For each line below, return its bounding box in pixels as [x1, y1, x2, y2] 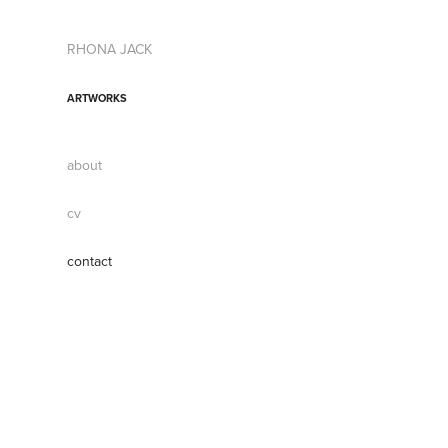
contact [67, 251, 113, 271]
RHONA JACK [67, 39, 153, 59]
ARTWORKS [67, 90, 128, 106]
